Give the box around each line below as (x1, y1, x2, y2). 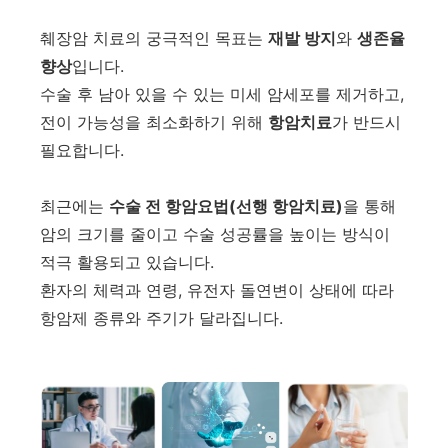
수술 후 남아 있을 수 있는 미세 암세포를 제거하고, (40, 83, 404, 104)
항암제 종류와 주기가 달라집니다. (40, 307, 283, 328)
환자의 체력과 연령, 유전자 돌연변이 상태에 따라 (40, 279, 394, 300)
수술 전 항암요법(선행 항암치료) (109, 195, 343, 216)
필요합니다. (40, 139, 124, 160)
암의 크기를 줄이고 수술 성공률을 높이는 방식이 (40, 223, 390, 244)
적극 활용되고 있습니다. (40, 251, 214, 272)
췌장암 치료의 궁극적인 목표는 (40, 27, 268, 48)
